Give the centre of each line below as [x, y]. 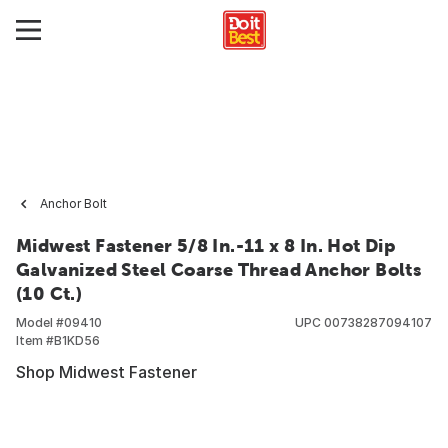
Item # [35, 340]
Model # [40, 322]
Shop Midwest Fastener [106, 372]
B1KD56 [77, 340]
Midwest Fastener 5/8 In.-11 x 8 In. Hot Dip [206, 245]
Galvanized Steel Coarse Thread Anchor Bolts [219, 269]
